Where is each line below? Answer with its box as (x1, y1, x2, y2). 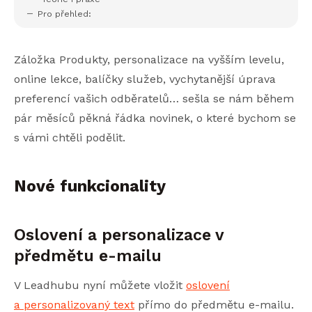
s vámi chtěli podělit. (14, 131, 125, 145)
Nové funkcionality (14, 176, 166, 196)
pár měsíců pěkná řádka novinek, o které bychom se (14, 111, 296, 125)
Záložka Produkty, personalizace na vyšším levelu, (14, 53, 284, 67)
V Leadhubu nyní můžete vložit (14, 279, 186, 292)
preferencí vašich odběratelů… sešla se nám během (14, 92, 294, 106)
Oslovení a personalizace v (14, 225, 224, 245)
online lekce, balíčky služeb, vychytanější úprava (14, 72, 276, 86)
